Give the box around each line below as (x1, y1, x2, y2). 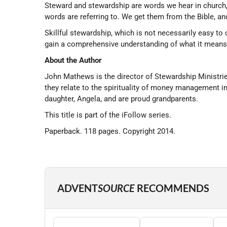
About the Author (45, 56, 102, 65)
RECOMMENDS (135, 182, 209, 194)
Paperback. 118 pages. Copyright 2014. (45, 127, 175, 136)
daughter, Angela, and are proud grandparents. (45, 94, 198, 103)
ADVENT (57, 182, 98, 194)
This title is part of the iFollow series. (45, 110, 171, 120)
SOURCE (98, 182, 135, 194)
